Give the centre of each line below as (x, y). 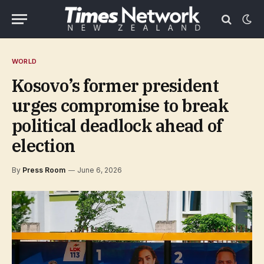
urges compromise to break (120, 105)
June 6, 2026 (100, 170)
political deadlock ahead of (117, 126)
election (44, 146)
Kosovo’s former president (115, 85)
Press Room (44, 170)
